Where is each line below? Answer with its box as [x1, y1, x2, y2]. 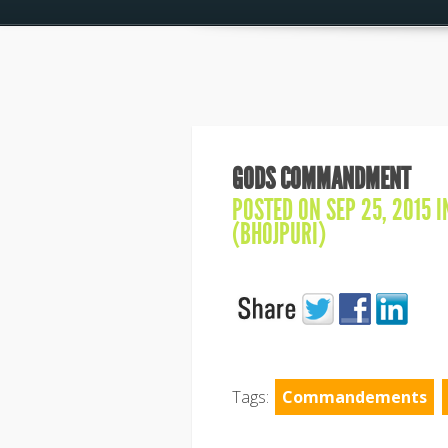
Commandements [282, 386, 427, 408]
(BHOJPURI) [232, 216, 326, 252]
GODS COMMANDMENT [232, 161, 410, 197]
